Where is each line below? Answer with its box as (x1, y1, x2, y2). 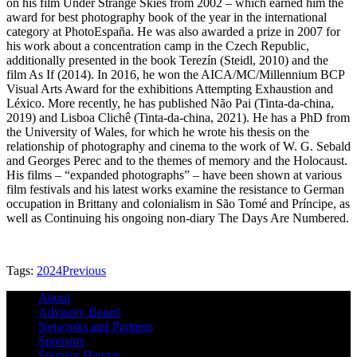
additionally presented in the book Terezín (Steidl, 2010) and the (6, 53, 328, 67)
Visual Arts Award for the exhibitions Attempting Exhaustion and (6, 81, 333, 96)
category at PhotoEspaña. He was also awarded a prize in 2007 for (6, 24, 340, 38)
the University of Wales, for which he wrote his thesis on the (6, 124, 309, 139)
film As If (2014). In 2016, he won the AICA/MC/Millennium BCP (6, 67, 344, 81)
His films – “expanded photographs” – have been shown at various (6, 167, 342, 182)
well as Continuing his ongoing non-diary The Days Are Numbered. (6, 210, 349, 225)
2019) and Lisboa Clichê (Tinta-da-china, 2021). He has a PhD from (6, 110, 350, 124)
